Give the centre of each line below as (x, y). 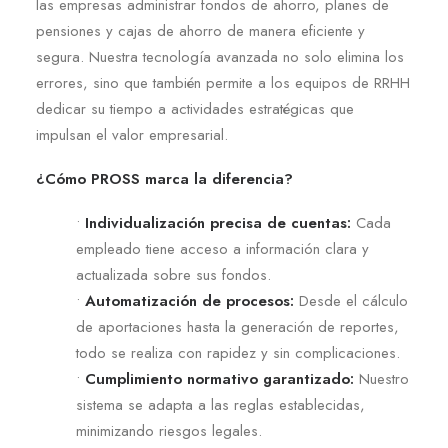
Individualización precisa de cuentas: (215, 223)
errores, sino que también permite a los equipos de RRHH (223, 83)
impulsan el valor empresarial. (132, 135)
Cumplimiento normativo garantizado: (219, 379)
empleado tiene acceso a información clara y (222, 249)
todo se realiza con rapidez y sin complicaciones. (238, 353)
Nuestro (381, 379)
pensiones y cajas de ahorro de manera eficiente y (200, 31)
